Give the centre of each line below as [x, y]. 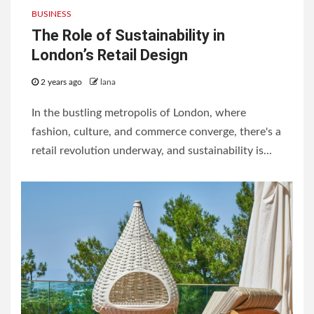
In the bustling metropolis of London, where [139, 113]
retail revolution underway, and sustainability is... [152, 151]
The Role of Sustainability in [128, 36]
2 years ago [61, 82]
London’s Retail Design [110, 55]
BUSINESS [52, 14]
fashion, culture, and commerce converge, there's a [156, 132]
